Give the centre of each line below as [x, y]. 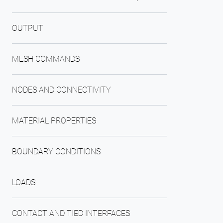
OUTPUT [28, 28]
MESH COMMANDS [46, 59]
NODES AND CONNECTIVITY [61, 90]
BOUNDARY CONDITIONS [56, 152]
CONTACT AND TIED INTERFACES [71, 213]
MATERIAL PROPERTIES [54, 121]
